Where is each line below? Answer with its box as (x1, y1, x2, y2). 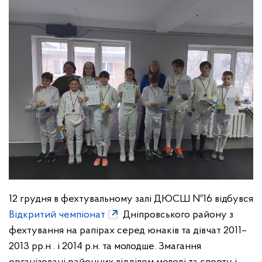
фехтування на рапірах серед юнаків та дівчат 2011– (9, 225, 247, 236)
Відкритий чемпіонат (9, 209, 105, 220)
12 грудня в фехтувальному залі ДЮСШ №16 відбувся (9, 193, 253, 205)
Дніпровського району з (120, 209, 233, 220)
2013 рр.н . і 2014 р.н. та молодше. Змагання (9, 240, 201, 252)
